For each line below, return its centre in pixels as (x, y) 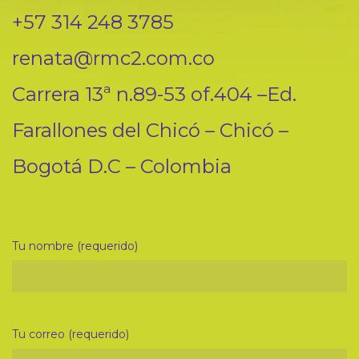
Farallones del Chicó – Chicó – (150, 131)
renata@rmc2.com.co (113, 58)
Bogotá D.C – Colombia (122, 167)
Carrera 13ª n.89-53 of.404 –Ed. (154, 95)
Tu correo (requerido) (71, 335)
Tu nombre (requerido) (75, 246)
